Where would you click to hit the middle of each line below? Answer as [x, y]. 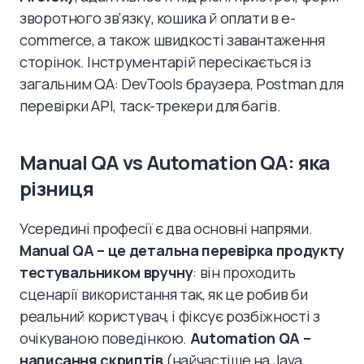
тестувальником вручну [106, 272]
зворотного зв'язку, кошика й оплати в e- [158, 18]
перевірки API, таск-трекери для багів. [150, 106]
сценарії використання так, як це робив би [164, 294]
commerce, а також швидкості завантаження [172, 40]
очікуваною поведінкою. [105, 338]
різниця [56, 188]
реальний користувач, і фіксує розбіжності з [170, 316]
